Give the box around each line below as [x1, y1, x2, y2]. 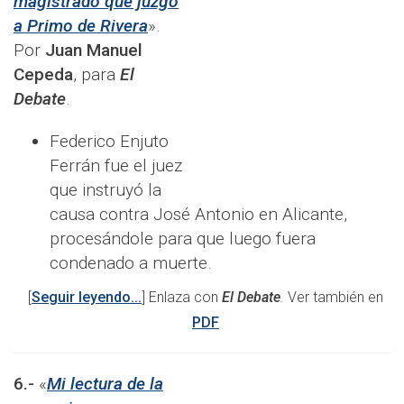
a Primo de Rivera [14, 15, 148, 37]
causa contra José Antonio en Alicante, [50, 204, 347, 225]
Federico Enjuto [50, 131, 169, 152]
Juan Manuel [45, 40, 142, 61]
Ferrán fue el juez [50, 155, 182, 177]
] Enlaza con [142, 289, 222, 307]
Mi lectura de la [47, 373, 163, 395]
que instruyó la [50, 179, 161, 201]
